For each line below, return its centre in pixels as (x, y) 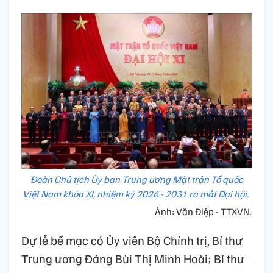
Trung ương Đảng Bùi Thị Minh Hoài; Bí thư (133, 259)
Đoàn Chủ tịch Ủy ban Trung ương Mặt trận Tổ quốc (136, 179)
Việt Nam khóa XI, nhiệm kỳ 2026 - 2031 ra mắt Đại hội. (136, 194)
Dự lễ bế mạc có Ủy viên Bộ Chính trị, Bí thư (132, 240)
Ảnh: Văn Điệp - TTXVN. (203, 212)
